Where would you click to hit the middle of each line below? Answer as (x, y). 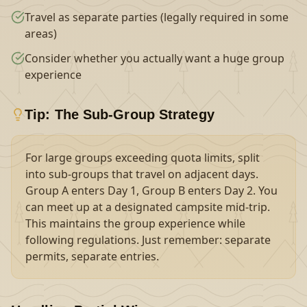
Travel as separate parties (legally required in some (157, 17)
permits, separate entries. (92, 256)
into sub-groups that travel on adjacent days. (142, 174)
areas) (41, 34)
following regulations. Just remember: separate (148, 240)
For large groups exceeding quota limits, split (143, 158)
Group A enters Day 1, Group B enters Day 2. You (151, 191)
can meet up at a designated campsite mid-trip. (148, 207)
